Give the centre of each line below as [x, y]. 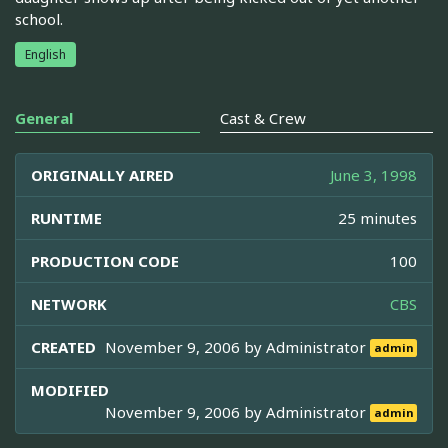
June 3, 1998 [373, 174]
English [45, 54]
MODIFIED [70, 389]
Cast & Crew [263, 117]
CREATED [63, 346]
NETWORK [69, 303]
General [44, 117]
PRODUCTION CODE [105, 260]
